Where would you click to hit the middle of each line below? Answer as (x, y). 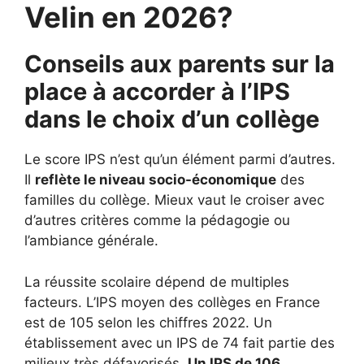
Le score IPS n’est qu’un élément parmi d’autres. (180, 159)
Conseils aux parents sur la (180, 64)
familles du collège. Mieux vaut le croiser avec (174, 200)
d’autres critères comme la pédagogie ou (157, 220)
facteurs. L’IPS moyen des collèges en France (172, 302)
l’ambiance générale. (91, 240)
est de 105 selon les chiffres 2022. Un (148, 322)
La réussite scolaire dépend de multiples (157, 282)
